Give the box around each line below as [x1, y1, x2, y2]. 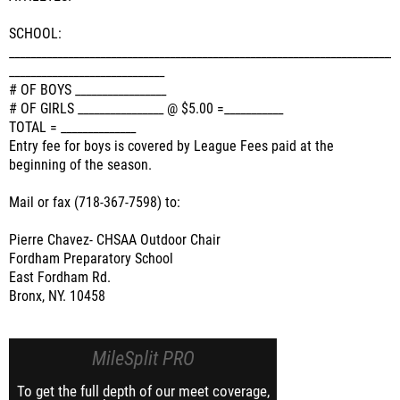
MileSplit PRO [91, 347, 195, 370]
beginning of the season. [9, 157, 152, 173]
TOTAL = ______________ [9, 120, 136, 136]
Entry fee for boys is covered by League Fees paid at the [9, 138, 334, 154]
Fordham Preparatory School [9, 251, 173, 267]
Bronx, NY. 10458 [9, 288, 105, 304]
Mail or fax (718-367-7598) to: [9, 195, 180, 211]
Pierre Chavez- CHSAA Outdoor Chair [9, 232, 221, 248]
